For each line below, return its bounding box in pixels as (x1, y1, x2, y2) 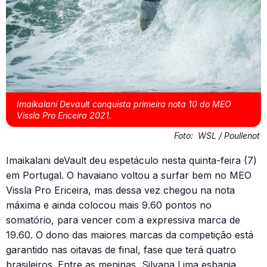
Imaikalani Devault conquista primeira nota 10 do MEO (17, 99, 231, 110)
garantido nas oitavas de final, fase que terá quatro (6, 244, 236, 256)
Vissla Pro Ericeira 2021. (17, 110, 111, 121)
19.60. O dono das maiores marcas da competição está (6, 229, 253, 241)
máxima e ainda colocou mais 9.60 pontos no (6, 199, 212, 212)
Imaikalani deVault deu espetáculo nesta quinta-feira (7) (6, 154, 257, 167)
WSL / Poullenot (198, 131, 260, 141)
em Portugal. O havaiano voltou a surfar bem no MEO (6, 169, 252, 182)
